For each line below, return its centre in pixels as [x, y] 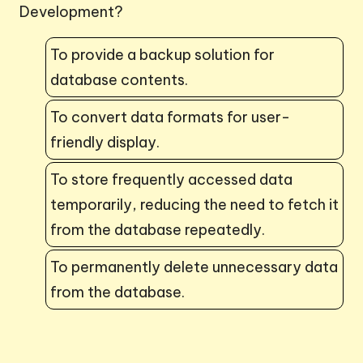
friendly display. [105, 142]
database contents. [119, 79]
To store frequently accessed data [171, 179]
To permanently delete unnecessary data [194, 267]
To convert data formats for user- [170, 117]
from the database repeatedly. [158, 229]
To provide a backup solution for [162, 54]
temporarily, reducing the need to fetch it [194, 204]
